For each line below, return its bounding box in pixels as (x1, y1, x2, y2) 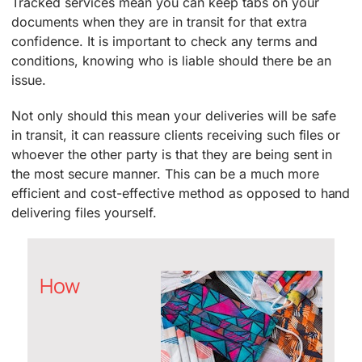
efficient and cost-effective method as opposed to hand (11, 185, 351, 202)
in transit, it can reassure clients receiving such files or (11, 127, 341, 144)
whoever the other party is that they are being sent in (11, 146, 333, 163)
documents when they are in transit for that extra (11, 14, 307, 31)
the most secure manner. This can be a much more (11, 166, 319, 183)
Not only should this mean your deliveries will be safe (11, 107, 337, 124)
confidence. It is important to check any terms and (11, 33, 318, 50)
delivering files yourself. (11, 204, 157, 221)
